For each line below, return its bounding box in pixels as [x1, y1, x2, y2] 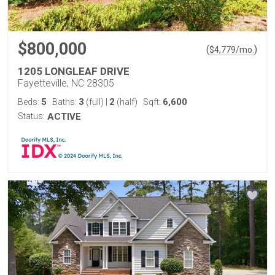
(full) [84, 97, 106, 107]
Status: [18, 111, 45, 121]
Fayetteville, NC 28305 [18, 77, 114, 89]
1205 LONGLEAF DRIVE [18, 65, 130, 77]
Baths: [52, 97, 79, 107]
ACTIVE [47, 111, 81, 122]
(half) [115, 97, 137, 107]
